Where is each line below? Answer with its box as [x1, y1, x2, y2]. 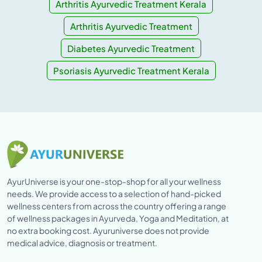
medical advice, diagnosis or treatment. [7, 237, 157, 248]
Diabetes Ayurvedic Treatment [67, 42, 195, 54]
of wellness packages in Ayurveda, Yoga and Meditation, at [7, 212, 229, 223]
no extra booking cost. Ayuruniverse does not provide [7, 225, 209, 236]
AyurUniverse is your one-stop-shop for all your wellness [7, 175, 221, 187]
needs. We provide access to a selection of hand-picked [7, 188, 221, 199]
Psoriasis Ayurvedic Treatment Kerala [53, 64, 209, 76]
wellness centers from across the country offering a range [7, 200, 226, 211]
